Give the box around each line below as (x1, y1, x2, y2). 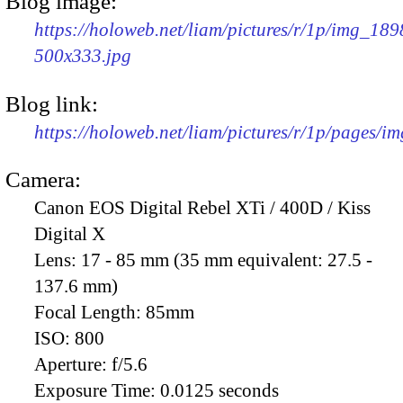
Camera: (5, 166, 81, 192)
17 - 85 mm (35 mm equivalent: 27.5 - (81, 248, 372, 271)
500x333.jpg (34, 45, 131, 67)
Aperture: (34, 353, 112, 375)
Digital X (34, 222, 105, 245)
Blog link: (5, 91, 98, 116)
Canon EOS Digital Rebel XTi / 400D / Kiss (34, 196, 371, 219)
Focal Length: (34, 300, 146, 323)
